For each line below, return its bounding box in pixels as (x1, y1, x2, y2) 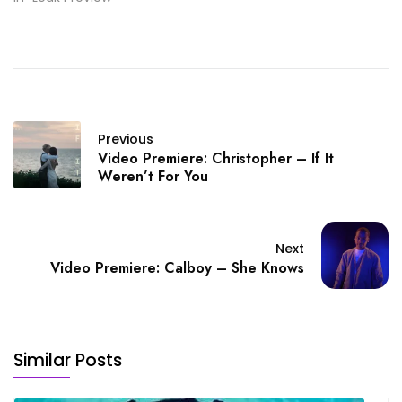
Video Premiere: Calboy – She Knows (50, 258, 304, 279)
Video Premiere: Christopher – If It (98, 148, 334, 170)
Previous (98, 130, 153, 149)
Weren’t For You (98, 166, 208, 188)
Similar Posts (13, 347, 122, 373)
